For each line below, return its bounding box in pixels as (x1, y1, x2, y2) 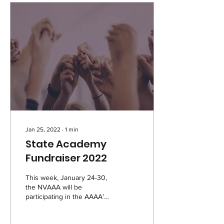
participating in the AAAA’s (25, 192, 107, 200)
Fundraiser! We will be (25, 211, 94, 219)
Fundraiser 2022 (25, 151, 107, 165)
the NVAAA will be (25, 183, 82, 191)
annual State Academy (25, 202, 94, 210)
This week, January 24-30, (25, 173, 107, 181)
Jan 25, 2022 (25, 126, 60, 133)
